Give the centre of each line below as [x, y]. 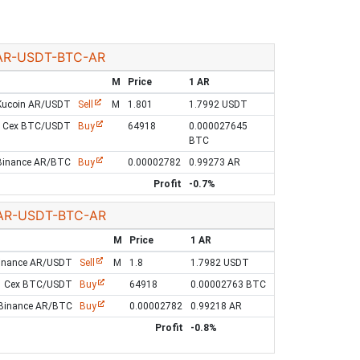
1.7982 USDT [220, 263]
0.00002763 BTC [229, 284]
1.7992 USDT [219, 104]
